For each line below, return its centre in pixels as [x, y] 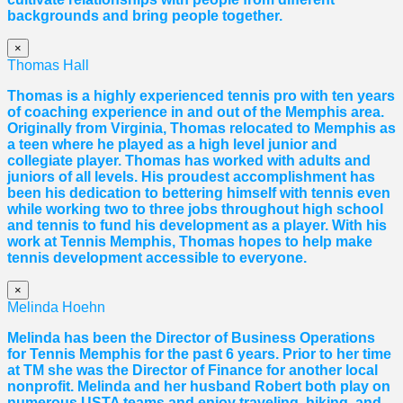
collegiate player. [66, 161]
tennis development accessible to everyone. [157, 258]
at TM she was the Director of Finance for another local [193, 371]
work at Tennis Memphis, [93, 242]
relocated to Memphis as [311, 129]
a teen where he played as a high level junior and [172, 145]
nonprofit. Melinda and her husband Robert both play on [199, 387]
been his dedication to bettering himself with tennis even [199, 193]
